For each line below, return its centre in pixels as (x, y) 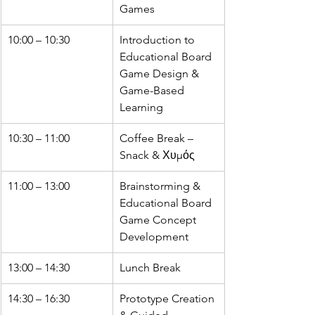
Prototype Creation (168, 299)
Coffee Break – (158, 139)
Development (154, 237)
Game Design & (161, 74)
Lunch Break (150, 268)
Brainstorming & (161, 186)
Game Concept (159, 220)
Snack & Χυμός (157, 155)
